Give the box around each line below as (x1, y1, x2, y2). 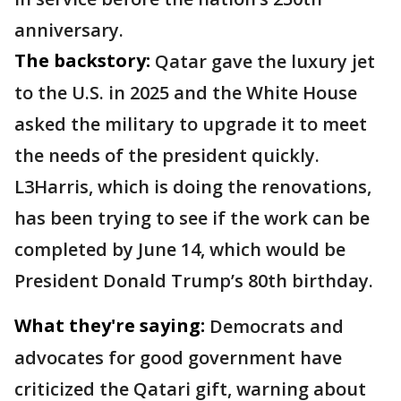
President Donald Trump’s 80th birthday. (14, 269, 373, 294)
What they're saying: (14, 313, 205, 338)
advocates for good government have (14, 346, 342, 371)
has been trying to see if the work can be (14, 206, 370, 231)
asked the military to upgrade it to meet (14, 112, 367, 137)
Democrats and (209, 314, 344, 339)
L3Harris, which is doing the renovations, (14, 175, 371, 200)
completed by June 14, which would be (14, 237, 346, 262)
